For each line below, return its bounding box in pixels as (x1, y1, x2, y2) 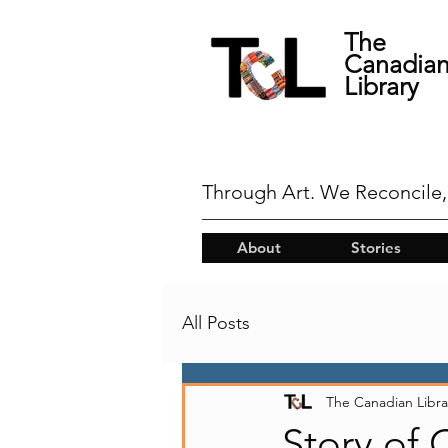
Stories (350, 238, 401, 257)
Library (344, 71, 419, 101)
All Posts (182, 311, 250, 334)
